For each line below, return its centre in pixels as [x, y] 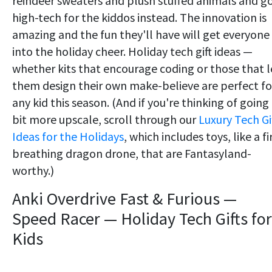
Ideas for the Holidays [68, 137]
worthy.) [33, 171]
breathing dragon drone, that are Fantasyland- [132, 154]
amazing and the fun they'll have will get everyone [141, 35]
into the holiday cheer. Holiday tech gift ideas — [132, 52]
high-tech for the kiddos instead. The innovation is [139, 18]
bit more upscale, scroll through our [105, 120]
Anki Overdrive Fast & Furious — [124, 199]
